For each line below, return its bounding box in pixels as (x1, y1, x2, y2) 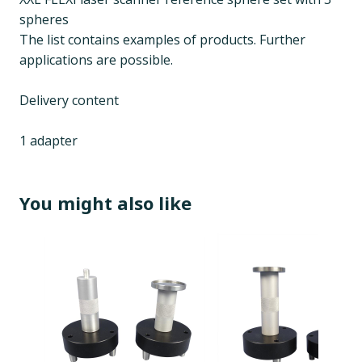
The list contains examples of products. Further (19, 31, 305, 49)
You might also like (19, 191, 192, 216)
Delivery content (19, 91, 119, 110)
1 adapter (19, 132, 78, 150)
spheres (19, 11, 69, 29)
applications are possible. (19, 51, 173, 69)
